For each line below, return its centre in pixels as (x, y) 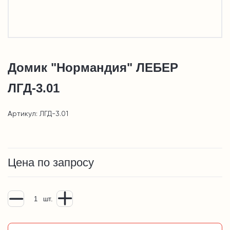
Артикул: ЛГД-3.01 (38, 114)
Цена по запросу (51, 163)
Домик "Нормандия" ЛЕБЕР (93, 68)
